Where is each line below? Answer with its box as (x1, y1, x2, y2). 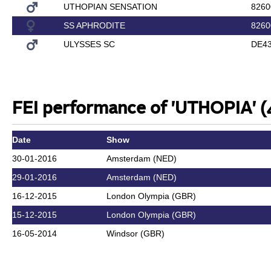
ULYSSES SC (63, 39, 115, 49)
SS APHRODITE (63, 20, 125, 30)
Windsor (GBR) (106, 228, 165, 238)
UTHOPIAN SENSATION (63, 1, 157, 11)
